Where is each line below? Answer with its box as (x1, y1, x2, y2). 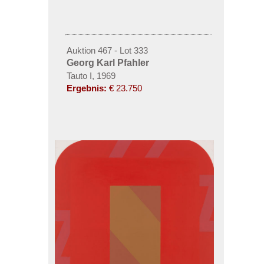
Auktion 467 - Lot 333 (66, 45, 148, 55)
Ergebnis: (66, 83, 107, 93)
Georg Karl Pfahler (66, 58, 149, 68)
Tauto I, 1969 (66, 71, 115, 81)
